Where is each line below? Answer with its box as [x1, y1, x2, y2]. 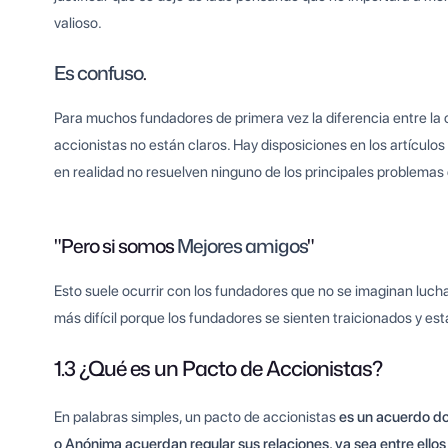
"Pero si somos [54, 232, 178, 260]
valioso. [54, 14, 103, 33]
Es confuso [54, 59, 144, 87]
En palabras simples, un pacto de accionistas [54, 408, 340, 427]
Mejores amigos [177, 232, 308, 260]
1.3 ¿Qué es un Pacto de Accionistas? [54, 353, 383, 384]
